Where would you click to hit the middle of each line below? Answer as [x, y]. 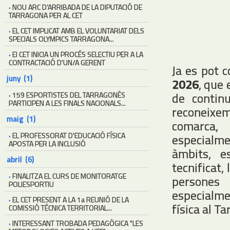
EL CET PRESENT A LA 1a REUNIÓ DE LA [71, 199]
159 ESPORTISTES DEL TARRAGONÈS [69, 95]
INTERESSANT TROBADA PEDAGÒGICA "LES [78, 223]
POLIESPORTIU [31, 184]
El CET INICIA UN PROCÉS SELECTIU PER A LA [78, 54]
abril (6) [20, 159]
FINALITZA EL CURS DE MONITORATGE [69, 176]
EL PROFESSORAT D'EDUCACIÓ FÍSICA [69, 135]
